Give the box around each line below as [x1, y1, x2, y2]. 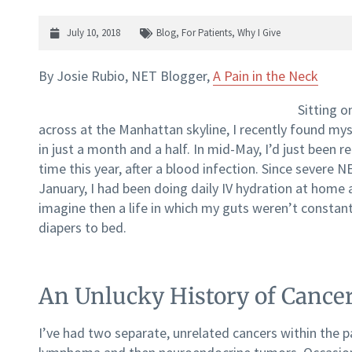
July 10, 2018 [67, 26, 120, 40]
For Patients [181, 26, 232, 40]
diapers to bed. [38, 218, 126, 237]
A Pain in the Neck [213, 67, 318, 86]
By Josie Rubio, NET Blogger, [38, 67, 213, 86]
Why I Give [237, 26, 280, 40]
